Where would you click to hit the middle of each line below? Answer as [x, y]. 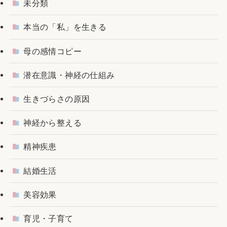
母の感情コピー [52, 51]
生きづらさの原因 [57, 99]
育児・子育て [48, 218]
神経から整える [52, 123]
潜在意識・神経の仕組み [69, 75]
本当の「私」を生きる [65, 27]
